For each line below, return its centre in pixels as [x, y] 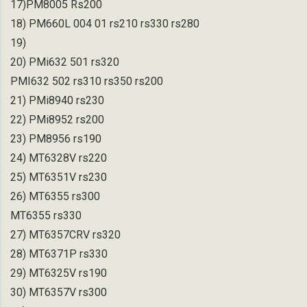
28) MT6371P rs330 [59, 254]
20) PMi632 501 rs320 [65, 62]
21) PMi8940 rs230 [57, 100]
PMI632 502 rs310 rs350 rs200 [87, 81]
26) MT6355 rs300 [55, 196]
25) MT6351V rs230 [59, 177]
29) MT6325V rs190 [59, 273]
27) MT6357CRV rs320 [65, 234]
